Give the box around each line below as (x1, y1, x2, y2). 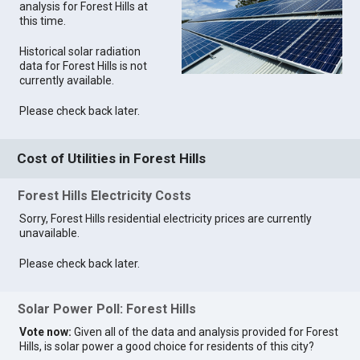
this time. (19, 14, 67, 28)
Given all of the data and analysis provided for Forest (72, 325, 339, 339)
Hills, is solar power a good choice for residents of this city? (19, 340, 315, 354)
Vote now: (19, 325, 72, 339)
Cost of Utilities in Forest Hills (17, 150, 207, 167)
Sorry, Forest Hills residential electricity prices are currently (19, 211, 313, 225)
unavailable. (19, 226, 80, 239)
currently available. (19, 74, 115, 88)
